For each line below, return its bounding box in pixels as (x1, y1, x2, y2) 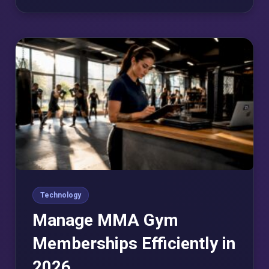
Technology (40, 191, 81, 200)
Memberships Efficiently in (32, 234, 235, 254)
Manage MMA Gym (32, 210, 178, 231)
